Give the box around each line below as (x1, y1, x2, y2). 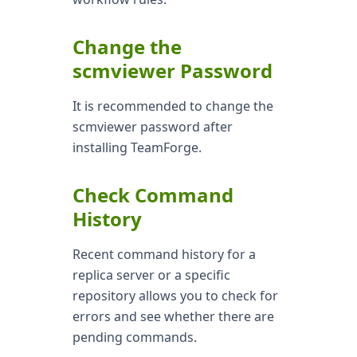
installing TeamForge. (72, 139, 202, 156)
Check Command (72, 182, 233, 208)
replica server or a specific (72, 266, 230, 284)
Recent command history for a (72, 245, 256, 263)
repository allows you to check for (72, 287, 278, 304)
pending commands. (72, 328, 197, 346)
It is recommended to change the (72, 97, 273, 115)
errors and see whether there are (72, 308, 274, 325)
